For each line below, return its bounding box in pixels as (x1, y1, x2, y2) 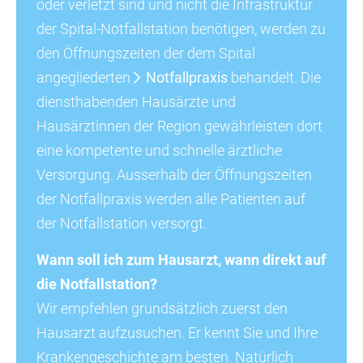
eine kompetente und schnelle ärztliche (36, 142, 282, 160)
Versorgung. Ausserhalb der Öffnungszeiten (36, 166, 312, 184)
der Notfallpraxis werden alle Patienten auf (36, 190, 305, 208)
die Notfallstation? (36, 275, 157, 293)
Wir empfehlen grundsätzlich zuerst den (36, 300, 288, 318)
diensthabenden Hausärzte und (36, 93, 236, 111)
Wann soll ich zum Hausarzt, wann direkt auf (36, 251, 326, 269)
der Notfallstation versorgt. (36, 215, 207, 233)
